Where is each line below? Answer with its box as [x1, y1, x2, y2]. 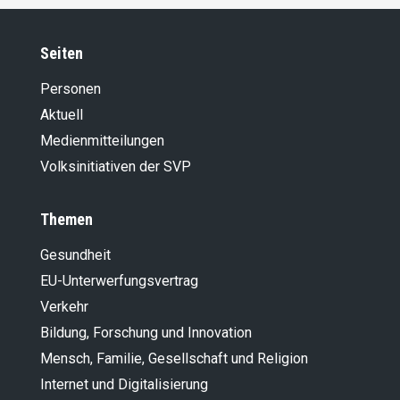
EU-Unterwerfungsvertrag [40, 272, 198, 290]
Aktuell [40, 106, 83, 124]
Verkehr [40, 298, 88, 316]
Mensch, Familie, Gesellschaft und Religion [40, 350, 308, 368]
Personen [40, 80, 101, 98]
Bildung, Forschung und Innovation [40, 324, 252, 342]
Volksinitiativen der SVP [40, 158, 191, 176]
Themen [40, 210, 93, 229]
